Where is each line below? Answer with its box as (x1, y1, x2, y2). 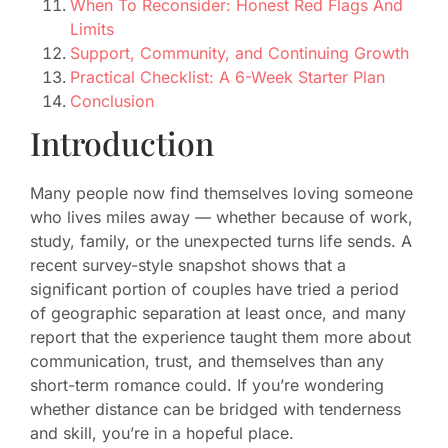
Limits (70, 19, 114, 40)
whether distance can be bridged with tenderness (30, 399, 401, 420)
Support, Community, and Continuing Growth (70, 43, 409, 64)
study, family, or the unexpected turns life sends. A (30, 231, 412, 252)
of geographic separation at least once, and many (30, 303, 406, 324)
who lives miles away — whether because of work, (30, 207, 413, 228)
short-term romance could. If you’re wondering (30, 375, 384, 396)
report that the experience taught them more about (30, 327, 411, 348)
